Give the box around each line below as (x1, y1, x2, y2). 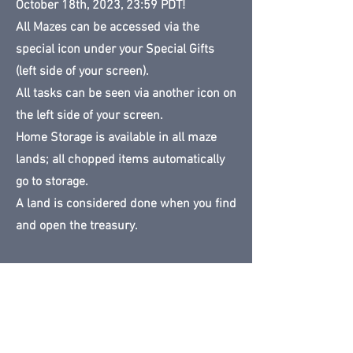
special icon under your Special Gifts (16, 42, 214, 58)
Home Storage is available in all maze (16, 130, 217, 146)
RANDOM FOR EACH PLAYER (16, 284, 169, 300)
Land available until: (8, 314, 116, 330)
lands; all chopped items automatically (16, 152, 225, 168)
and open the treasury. (16, 218, 138, 234)
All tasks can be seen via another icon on (16, 86, 236, 102)
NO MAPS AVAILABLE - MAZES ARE (16, 262, 207, 278)
